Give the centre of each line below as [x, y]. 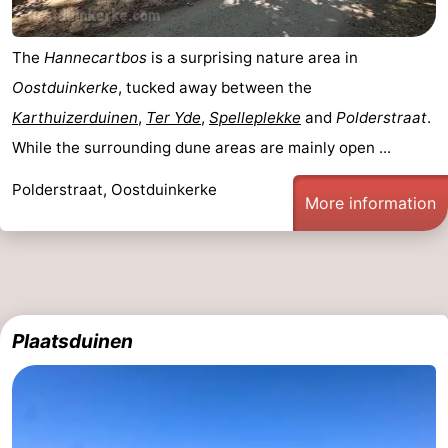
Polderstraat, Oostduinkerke [114, 189]
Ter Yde [173, 117]
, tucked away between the [215, 87]
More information [370, 202]
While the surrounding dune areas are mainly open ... [201, 147]
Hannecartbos [95, 57]
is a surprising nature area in [252, 57]
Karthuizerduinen [75, 117]
